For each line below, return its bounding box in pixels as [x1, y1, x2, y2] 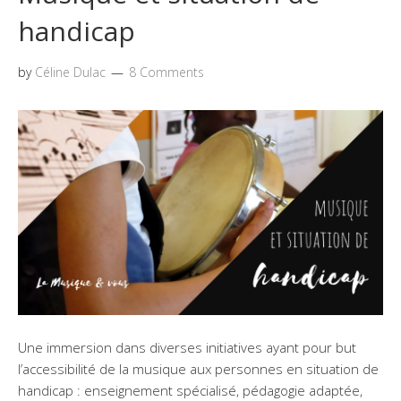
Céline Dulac [35, 64, 106, 81]
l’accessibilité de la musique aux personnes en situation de [18, 360, 379, 379]
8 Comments [129, 64, 204, 81]
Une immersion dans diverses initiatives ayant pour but [18, 338, 356, 357]
